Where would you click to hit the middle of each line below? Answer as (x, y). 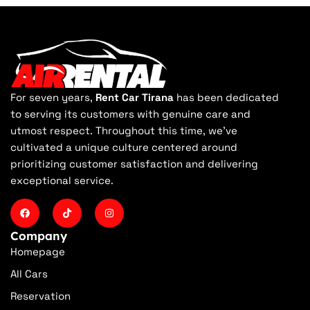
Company (39, 236)
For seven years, (53, 98)
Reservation (40, 296)
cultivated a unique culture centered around (124, 147)
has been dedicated (226, 98)
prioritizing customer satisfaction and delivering (134, 164)
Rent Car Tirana (135, 98)
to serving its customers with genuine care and (130, 114)
